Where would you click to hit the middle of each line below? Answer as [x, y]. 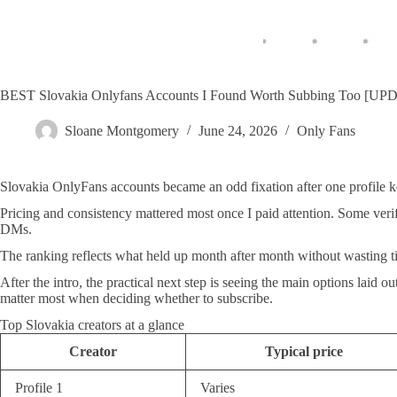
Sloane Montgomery [122, 131]
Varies [218, 388]
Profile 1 [39, 388]
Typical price [304, 351]
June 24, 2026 [238, 131]
